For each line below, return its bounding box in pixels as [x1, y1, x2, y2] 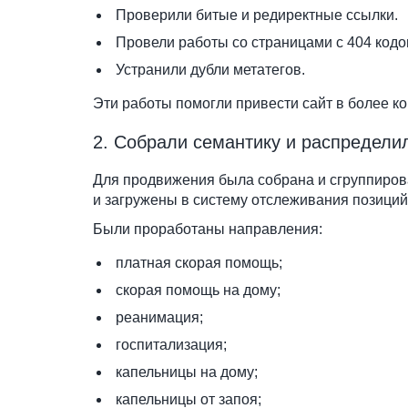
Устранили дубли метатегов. [116, 62, 305, 77]
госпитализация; [116, 337, 227, 352]
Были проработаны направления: [93, 221, 322, 237]
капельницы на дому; [116, 364, 258, 380]
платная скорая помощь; [116, 255, 282, 270]
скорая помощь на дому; [116, 282, 280, 298]
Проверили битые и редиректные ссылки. [116, 7, 398, 23]
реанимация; [116, 310, 203, 325]
